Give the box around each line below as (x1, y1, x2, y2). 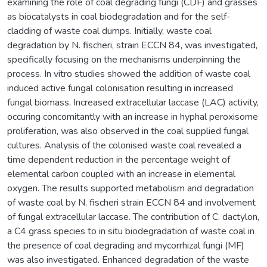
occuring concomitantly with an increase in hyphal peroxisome (7, 110, 258, 123)
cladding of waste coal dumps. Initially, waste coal (7, 24, 212, 38)
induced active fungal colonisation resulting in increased (7, 81, 233, 95)
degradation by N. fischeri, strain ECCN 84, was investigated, (7, 38, 257, 52)
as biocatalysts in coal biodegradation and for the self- (7, 10, 231, 23)
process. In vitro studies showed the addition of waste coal (7, 67, 250, 80)
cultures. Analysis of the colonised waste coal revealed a (7, 138, 241, 152)
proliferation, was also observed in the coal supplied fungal (7, 124, 249, 138)
